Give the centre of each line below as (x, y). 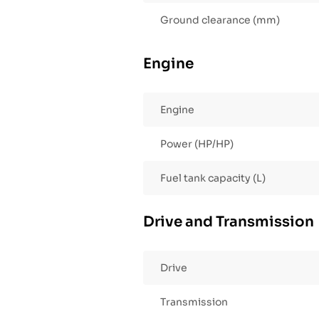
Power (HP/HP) (197, 144)
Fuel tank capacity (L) (213, 178)
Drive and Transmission (229, 222)
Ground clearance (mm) (220, 20)
